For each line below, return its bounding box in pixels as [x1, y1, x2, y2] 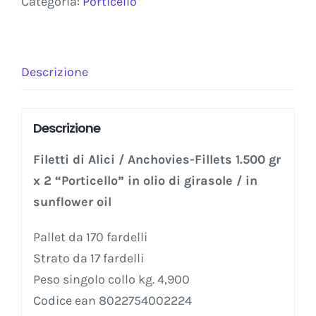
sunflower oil [32, 193, 111, 209]
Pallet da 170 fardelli [32, 229, 147, 245]
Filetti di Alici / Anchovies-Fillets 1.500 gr [32, 151, 281, 167]
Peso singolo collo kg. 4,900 [32, 271, 190, 287]
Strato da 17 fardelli [32, 250, 144, 266]
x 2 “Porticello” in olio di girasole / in [32, 172, 257, 188]
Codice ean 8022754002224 [32, 292, 192, 308]
